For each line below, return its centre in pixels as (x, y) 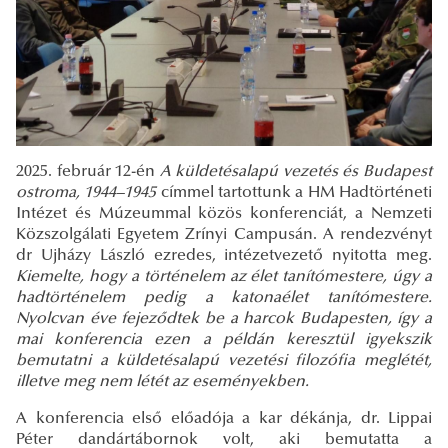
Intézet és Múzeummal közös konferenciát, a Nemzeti (224, 214)
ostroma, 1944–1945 (86, 193)
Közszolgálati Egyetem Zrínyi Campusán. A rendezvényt (224, 235)
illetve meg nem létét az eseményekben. (162, 382)
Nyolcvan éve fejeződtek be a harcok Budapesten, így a (224, 319)
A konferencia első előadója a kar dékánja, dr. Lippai (224, 419)
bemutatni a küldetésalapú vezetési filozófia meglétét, (224, 361)
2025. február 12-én (88, 172)
